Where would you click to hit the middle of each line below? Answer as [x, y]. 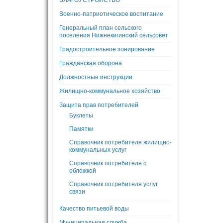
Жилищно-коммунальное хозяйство [110, 91]
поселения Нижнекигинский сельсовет [114, 35]
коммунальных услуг [98, 150]
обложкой [83, 171]
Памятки [81, 129]
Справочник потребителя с [108, 163]
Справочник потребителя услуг [113, 184]
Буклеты [81, 115]
